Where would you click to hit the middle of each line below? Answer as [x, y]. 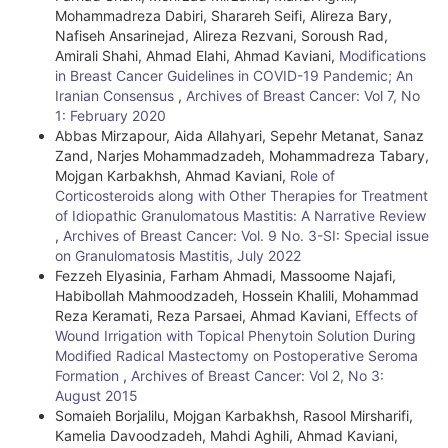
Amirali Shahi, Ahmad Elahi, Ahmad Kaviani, [197, 55]
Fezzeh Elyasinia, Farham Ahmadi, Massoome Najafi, [225, 275]
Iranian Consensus [116, 95]
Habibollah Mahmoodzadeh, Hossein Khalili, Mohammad [237, 295]
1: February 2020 [110, 115]
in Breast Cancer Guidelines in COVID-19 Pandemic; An [234, 75]
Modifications [382, 55]
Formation [89, 375]
